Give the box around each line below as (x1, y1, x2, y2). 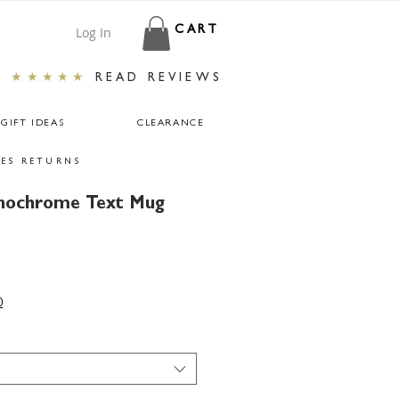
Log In (75, 24, 111, 41)
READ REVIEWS (94, 72, 223, 85)
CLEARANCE (136, 118, 205, 129)
